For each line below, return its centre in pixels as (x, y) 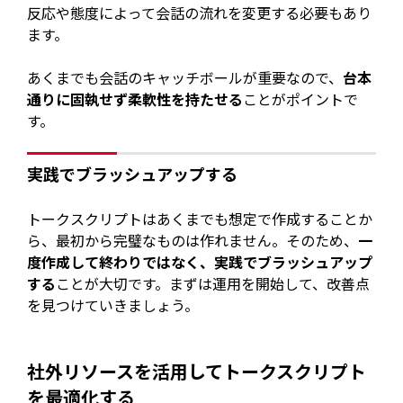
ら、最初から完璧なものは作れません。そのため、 (193, 241)
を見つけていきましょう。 (113, 305)
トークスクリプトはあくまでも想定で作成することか (200, 219)
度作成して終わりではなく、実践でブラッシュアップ (200, 262)
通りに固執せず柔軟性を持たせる (135, 99)
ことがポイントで (301, 99)
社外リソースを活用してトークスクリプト (197, 372)
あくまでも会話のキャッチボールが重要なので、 (185, 77)
